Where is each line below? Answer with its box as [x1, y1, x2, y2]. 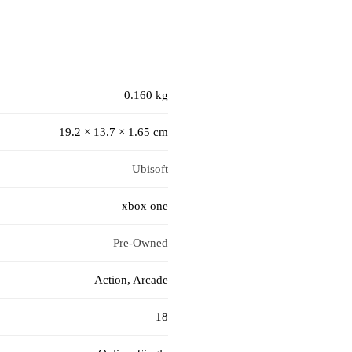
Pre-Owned [113, 236, 168, 250]
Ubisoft [132, 163, 168, 176]
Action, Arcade [94, 273, 168, 287]
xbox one [122, 200, 168, 213]
